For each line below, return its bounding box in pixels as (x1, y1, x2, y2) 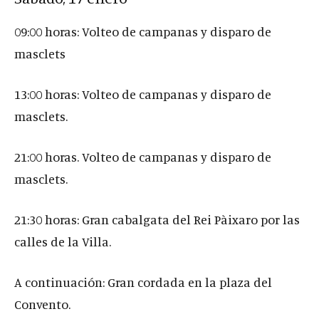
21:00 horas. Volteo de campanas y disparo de (14, 148, 271, 164)
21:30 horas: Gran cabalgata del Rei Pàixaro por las (14, 211, 300, 227)
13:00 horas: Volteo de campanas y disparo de (14, 85, 271, 102)
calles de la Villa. (14, 233, 111, 249)
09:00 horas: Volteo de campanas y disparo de (14, 23, 271, 39)
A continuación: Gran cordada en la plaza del (14, 273, 272, 290)
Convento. (14, 296, 70, 312)
